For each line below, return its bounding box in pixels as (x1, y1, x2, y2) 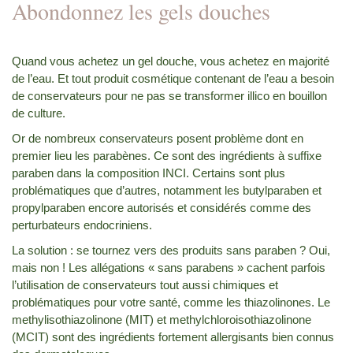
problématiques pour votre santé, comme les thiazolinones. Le (12, 295, 330, 309)
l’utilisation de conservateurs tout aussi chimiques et (12, 277, 278, 292)
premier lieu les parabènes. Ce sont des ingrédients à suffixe (12, 148, 321, 162)
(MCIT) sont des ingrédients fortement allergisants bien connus (12, 329, 334, 344)
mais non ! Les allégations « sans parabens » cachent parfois (12, 260, 325, 274)
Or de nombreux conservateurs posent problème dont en (12, 131, 303, 145)
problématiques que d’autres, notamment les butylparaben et (12, 183, 321, 197)
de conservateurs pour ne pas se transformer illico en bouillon (12, 88, 327, 102)
